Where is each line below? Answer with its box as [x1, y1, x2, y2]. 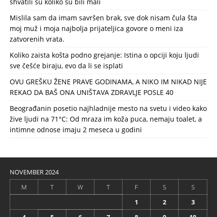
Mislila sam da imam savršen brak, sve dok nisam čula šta [10, 13, 197, 22]
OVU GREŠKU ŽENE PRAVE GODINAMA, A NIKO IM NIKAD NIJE [10, 77, 207, 86]
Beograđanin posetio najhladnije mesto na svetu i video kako [10, 103, 207, 113]
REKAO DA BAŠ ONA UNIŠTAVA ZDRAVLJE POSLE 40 [10, 87, 173, 97]
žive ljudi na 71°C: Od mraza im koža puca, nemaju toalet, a [10, 114, 202, 124]
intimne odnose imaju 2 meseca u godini [10, 124, 142, 134]
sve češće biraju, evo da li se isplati [10, 61, 123, 70]
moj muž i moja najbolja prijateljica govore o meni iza [10, 23, 183, 33]
